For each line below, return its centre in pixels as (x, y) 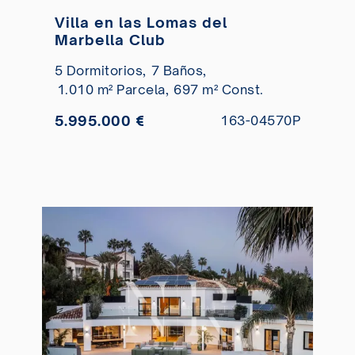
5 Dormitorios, (100, 71)
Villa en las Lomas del (141, 23)
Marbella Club (110, 40)
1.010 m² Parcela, (113, 90)
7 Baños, (179, 71)
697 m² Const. (219, 90)
